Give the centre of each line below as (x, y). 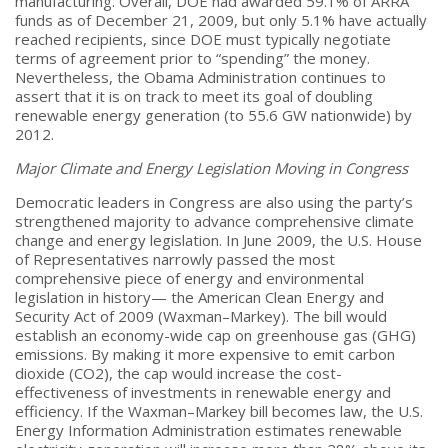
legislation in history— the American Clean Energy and (199, 296)
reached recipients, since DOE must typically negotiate (203, 38)
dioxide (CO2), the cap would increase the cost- (178, 372)
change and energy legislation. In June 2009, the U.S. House (218, 239)
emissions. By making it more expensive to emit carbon (205, 353)
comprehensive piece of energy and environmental (189, 277)
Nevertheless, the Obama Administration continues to (200, 76)
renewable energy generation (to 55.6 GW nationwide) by (213, 114)
